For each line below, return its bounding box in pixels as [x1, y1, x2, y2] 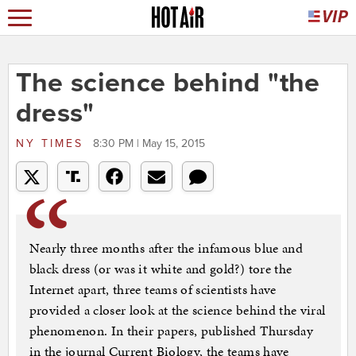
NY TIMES [15, 137, 89, 151]
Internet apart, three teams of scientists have [29, 280, 277, 300]
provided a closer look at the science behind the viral [29, 300, 326, 320]
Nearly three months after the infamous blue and [29, 238, 303, 258]
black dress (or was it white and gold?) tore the [29, 259, 292, 279]
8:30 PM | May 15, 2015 [92, 137, 205, 151]
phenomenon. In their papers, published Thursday [29, 321, 313, 341]
